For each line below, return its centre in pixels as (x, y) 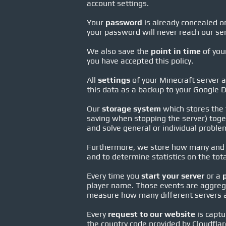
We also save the (119, 51)
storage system (131, 109)
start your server (173, 176)
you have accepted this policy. (140, 61)
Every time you (114, 176)
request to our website (152, 214)
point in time (176, 51)
